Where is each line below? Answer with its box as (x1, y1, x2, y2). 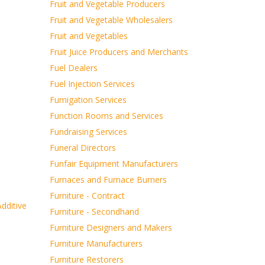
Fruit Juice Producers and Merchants (49, 46, 188, 57)
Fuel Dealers (49, 62, 98, 73)
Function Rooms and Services (49, 110, 163, 121)
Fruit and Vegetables (49, 30, 128, 41)
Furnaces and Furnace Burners (49, 174, 167, 185)
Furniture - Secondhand (49, 206, 139, 217)
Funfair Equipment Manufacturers (49, 158, 178, 169)
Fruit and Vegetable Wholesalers (49, 14, 173, 25)
